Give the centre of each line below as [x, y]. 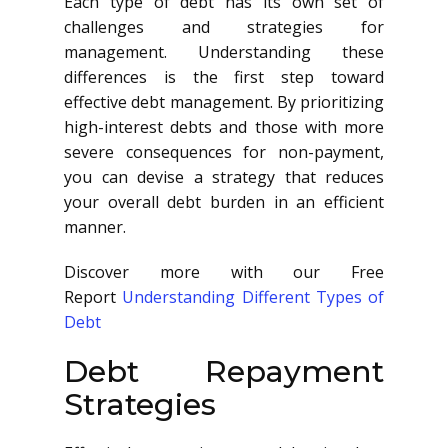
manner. [95, 227]
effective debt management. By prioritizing [224, 102]
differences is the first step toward [224, 77]
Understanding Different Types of [253, 297]
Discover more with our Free [224, 272]
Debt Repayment [224, 371]
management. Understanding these [224, 52]
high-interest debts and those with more [224, 127]
